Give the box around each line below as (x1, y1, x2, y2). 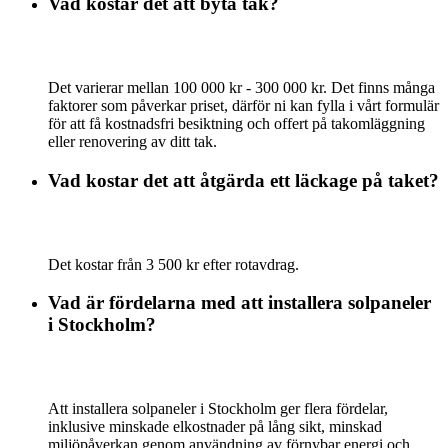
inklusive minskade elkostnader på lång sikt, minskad (48, 417, 382, 435)
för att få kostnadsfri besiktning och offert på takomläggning (48, 115, 425, 133)
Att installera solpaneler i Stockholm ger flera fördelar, (48, 399, 388, 417)
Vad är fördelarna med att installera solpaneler (48, 292, 431, 314)
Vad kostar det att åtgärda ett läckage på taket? (48, 169, 439, 191)
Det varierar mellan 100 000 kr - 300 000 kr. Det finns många (48, 79, 435, 97)
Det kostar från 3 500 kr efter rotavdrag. (48, 255, 299, 273)
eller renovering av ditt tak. (48, 133, 217, 151)
